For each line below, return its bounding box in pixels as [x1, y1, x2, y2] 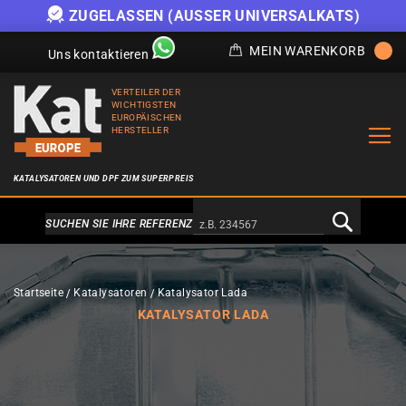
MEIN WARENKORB [249, 43, 365, 58]
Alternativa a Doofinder [133, 217, 273, 231]
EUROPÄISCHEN [111, 112, 182, 122]
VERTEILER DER [111, 87, 181, 97]
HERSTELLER [111, 125, 169, 135]
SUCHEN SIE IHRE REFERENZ [45, 217, 193, 230]
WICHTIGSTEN [111, 100, 177, 110]
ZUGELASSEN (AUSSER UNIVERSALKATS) [68, 6, 361, 24]
